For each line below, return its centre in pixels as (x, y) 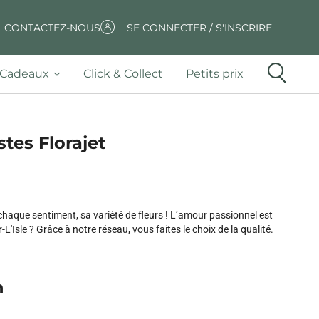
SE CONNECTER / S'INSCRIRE (200, 27)
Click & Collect (123, 74)
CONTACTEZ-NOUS (52, 27)
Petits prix (215, 74)
